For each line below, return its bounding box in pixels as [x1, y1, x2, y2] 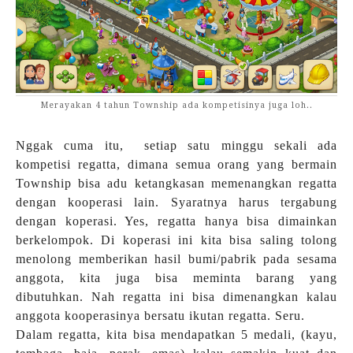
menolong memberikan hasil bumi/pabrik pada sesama [16, 252, 337, 266]
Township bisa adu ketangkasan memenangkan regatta [16, 176, 337, 191]
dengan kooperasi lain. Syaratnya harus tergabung [16, 195, 337, 210]
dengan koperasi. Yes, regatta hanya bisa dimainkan [16, 214, 337, 229]
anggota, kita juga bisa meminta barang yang [16, 271, 337, 285]
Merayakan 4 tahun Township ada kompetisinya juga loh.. [40, 99, 313, 110]
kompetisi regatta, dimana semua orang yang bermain [16, 158, 337, 172]
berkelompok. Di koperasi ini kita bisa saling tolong [16, 233, 337, 247]
